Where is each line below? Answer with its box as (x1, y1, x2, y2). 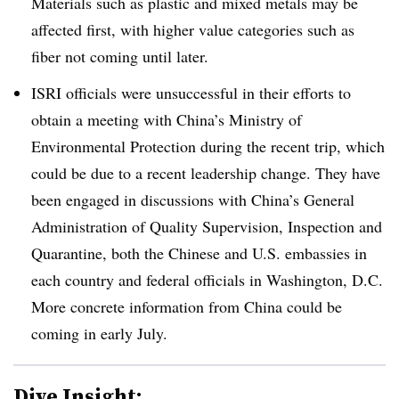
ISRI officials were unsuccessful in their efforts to (31, 81, 351, 103)
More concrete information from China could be (31, 295, 342, 317)
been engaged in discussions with (31, 188, 251, 210)
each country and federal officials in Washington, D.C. (31, 268, 383, 290)
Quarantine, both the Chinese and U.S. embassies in (31, 241, 367, 264)
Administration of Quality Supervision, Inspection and (31, 215, 382, 237)
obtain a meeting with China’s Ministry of (31, 108, 302, 130)
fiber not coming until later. (31, 45, 214, 67)
